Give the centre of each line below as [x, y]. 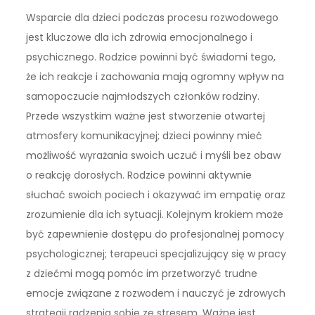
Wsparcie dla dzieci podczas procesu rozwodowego [153, 18]
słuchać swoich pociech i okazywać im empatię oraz [156, 195]
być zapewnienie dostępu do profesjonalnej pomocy [155, 234]
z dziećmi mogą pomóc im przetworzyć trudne [142, 274]
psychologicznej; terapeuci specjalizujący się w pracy [156, 254]
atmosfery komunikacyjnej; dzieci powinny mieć [144, 136]
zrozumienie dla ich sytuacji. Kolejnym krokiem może [155, 215]
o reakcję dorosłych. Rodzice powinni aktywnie [139, 175]
